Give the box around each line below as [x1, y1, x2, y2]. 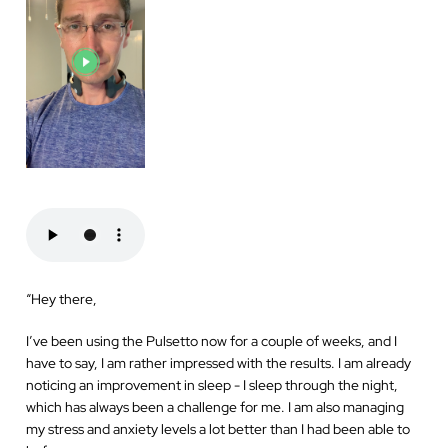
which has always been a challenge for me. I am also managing [26, 398, 405, 416]
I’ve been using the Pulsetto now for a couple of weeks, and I [26, 332, 398, 350]
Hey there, [31, 290, 98, 308]
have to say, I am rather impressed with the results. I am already [26, 354, 412, 372]
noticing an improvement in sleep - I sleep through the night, [26, 376, 399, 394]
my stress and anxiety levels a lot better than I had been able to [26, 420, 411, 438]
